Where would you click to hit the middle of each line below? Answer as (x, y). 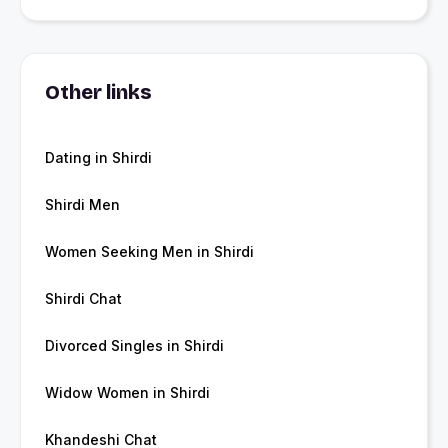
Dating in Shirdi (98, 158)
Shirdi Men (82, 205)
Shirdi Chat (83, 299)
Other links (98, 92)
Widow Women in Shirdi (127, 393)
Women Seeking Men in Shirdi (149, 252)
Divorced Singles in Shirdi (134, 346)
